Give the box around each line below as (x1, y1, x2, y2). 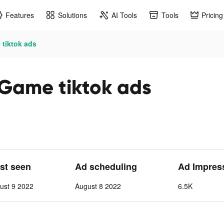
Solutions (58, 9, 87, 20)
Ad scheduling (74, 160, 137, 173)
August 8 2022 (74, 181, 121, 191)
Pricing (201, 9, 223, 20)
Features (5, 9, 34, 20)
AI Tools (111, 9, 137, 20)
